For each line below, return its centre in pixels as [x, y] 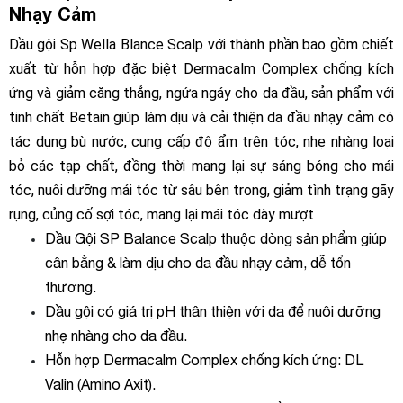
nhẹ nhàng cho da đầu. [116, 336]
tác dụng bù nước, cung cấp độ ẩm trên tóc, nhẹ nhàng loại [201, 142]
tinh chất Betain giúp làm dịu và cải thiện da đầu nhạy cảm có [201, 117]
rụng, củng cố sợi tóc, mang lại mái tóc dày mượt [161, 215]
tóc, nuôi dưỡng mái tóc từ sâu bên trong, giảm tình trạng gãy [201, 190]
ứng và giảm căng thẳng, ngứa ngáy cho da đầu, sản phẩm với [201, 93]
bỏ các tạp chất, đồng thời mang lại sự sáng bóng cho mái [201, 166]
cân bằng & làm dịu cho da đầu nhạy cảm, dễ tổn [198, 263]
